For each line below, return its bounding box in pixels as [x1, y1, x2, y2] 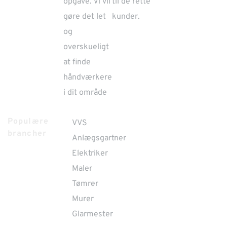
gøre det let [63, 12, 106, 22]
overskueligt [63, 42, 109, 52]
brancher [8, 129, 47, 139]
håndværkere [63, 72, 112, 83]
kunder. [112, 12, 140, 22]
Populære [8, 117, 49, 127]
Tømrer [72, 179, 99, 189]
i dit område [63, 88, 107, 98]
